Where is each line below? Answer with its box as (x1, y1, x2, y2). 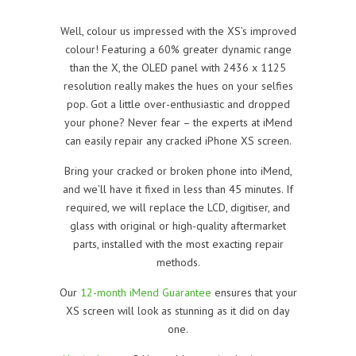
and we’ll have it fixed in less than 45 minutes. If (63, 181, 293, 196)
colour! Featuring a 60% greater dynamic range (64, 41, 292, 56)
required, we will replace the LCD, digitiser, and (66, 199, 290, 215)
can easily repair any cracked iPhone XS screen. (64, 133, 292, 148)
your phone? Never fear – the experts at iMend (64, 114, 292, 130)
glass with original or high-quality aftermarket (70, 218, 286, 233)
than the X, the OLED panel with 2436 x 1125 (70, 60, 286, 75)
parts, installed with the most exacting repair (72, 236, 284, 251)
